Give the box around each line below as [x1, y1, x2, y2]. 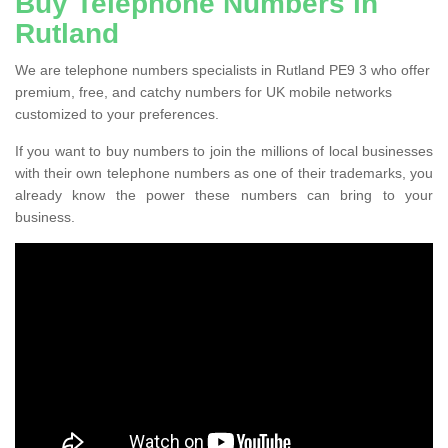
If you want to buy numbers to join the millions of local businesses [15, 142, 433, 159]
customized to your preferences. [15, 105, 219, 122]
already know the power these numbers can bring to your [15, 186, 433, 203]
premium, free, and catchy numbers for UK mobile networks [15, 83, 392, 100]
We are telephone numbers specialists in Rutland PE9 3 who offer [15, 61, 430, 78]
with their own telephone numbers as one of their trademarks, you [15, 164, 433, 181]
